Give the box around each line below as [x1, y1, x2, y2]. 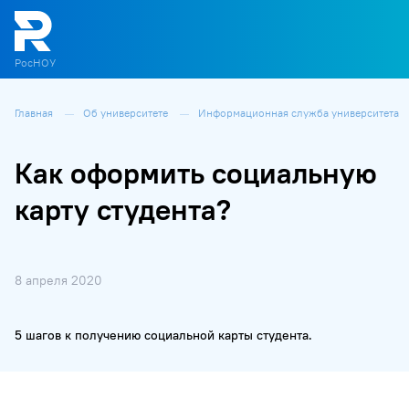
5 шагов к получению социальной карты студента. [15, 327, 312, 344]
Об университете [83, 106, 171, 120]
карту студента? [15, 191, 231, 228]
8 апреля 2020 [15, 272, 102, 289]
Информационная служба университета [198, 106, 402, 120]
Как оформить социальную [15, 154, 377, 192]
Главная [15, 106, 56, 120]
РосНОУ [15, 56, 56, 69]
